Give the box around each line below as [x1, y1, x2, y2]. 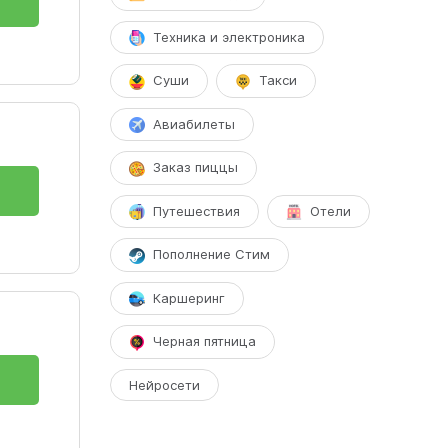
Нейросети [128, 376, 200, 393]
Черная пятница [152, 333, 256, 350]
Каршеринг [152, 289, 225, 306]
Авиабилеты [152, 115, 235, 132]
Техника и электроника [152, 28, 305, 45]
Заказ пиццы [152, 159, 238, 176]
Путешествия [152, 202, 240, 219]
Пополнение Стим [152, 246, 270, 263]
